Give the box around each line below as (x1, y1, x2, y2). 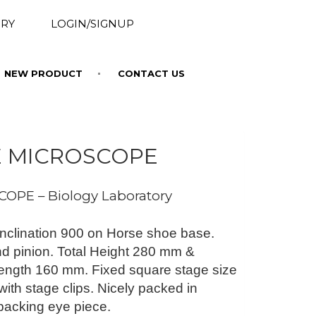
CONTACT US (118, 68, 185, 79)
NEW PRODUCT (4, 68, 83, 79)
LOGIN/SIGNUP (50, 17, 134, 30)
